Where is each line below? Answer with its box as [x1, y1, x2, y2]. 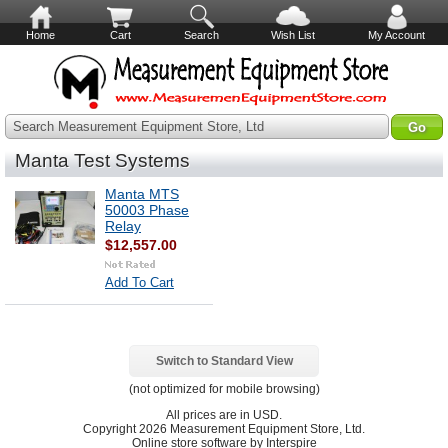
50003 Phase [105, 202, 189, 218]
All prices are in [166, 409, 253, 421]
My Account [367, 29, 425, 41]
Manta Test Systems [15, 150, 190, 171]
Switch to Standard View [155, 355, 293, 367]
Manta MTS [105, 186, 179, 202]
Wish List [271, 29, 316, 41]
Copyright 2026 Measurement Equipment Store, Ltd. [83, 423, 365, 435]
